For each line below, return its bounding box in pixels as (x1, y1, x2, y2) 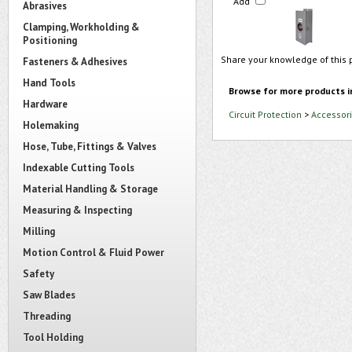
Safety (23, 267, 54, 280)
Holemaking (23, 119, 79, 132)
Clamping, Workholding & (23, 20, 140, 34)
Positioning (23, 34, 77, 47)
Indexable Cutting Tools (23, 161, 134, 174)
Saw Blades (23, 288, 75, 302)
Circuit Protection (229, 108, 302, 120)
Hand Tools (23, 76, 75, 90)
